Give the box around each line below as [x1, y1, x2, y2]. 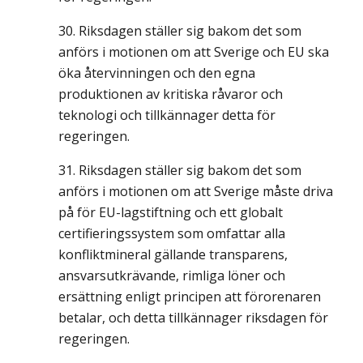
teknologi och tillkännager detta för [58, 106, 275, 124]
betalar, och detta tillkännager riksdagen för [58, 309, 328, 327]
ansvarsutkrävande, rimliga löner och [58, 267, 285, 284]
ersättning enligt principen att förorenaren [58, 288, 321, 305]
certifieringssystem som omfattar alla [58, 224, 285, 242]
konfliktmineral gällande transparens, [58, 246, 288, 263]
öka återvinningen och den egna [58, 64, 255, 82]
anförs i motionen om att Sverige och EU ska [58, 43, 329, 61]
